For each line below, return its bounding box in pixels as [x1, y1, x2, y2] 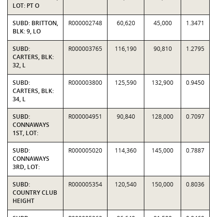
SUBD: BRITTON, [13, 19, 58, 27]
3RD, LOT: [13, 163, 40, 171]
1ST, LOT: [13, 129, 38, 137]
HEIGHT [13, 197, 34, 205]
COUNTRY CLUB [13, 188, 57, 197]
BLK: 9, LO [13, 27, 41, 35]
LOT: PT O [13, 1, 39, 10]
